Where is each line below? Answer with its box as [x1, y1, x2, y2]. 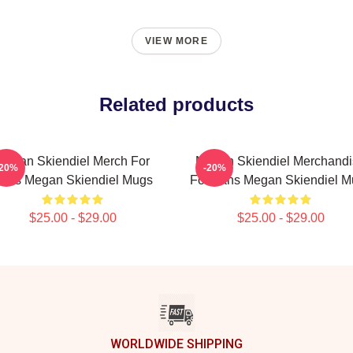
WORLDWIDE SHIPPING [110, 336, 243, 351]
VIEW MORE [145, 35, 208, 46]
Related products [99, 94, 254, 115]
